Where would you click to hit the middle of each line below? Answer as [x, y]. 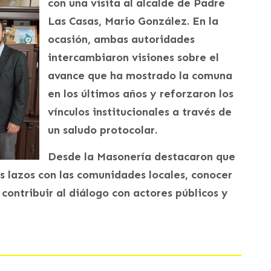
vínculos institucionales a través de [140, 112]
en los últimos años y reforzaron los [141, 94]
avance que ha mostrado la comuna [140, 76]
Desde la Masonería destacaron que [142, 157]
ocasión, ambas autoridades [121, 40]
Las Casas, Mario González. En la [133, 21]
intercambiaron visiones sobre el [133, 58]
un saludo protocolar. [103, 130]
